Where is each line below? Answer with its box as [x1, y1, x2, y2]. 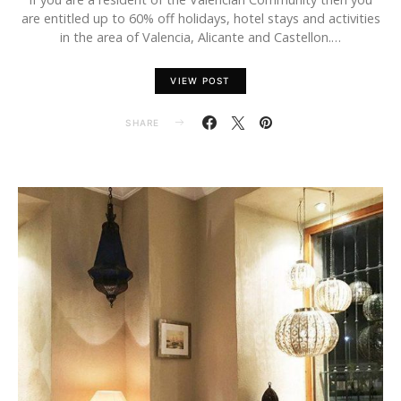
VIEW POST [170, 75, 231, 86]
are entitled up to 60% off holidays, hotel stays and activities [21, 10, 380, 27]
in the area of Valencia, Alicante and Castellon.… [60, 29, 341, 46]
